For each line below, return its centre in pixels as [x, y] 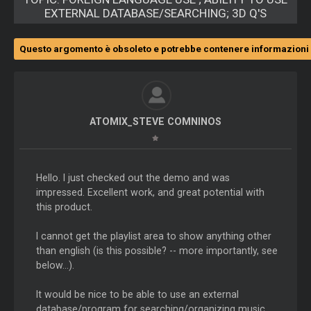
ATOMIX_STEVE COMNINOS [155, 122]
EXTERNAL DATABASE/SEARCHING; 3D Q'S [155, 14]
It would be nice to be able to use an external [137, 295]
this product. [64, 207]
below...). [55, 266]
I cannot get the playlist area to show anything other [153, 236]
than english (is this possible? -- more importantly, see [157, 251]
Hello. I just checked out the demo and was [133, 178]
